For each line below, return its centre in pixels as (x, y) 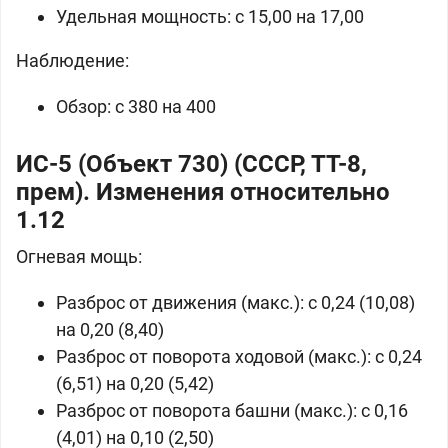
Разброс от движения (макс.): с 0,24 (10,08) (235, 302)
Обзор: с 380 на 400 (136, 106)
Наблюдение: (72, 60)
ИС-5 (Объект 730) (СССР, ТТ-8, (191, 164)
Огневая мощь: (79, 256)
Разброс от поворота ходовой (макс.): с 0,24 (239, 356)
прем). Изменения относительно (203, 192)
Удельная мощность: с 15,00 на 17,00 (210, 16)
